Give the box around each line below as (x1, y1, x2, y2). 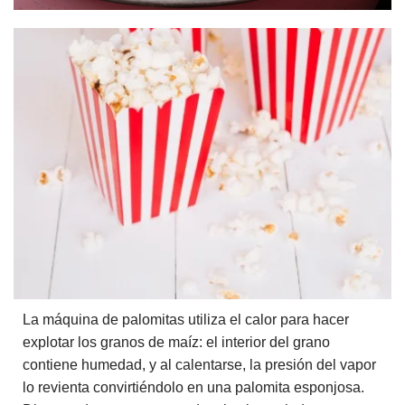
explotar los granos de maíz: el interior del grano (23, 334, 330, 350)
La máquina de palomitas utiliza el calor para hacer (23, 312, 349, 327)
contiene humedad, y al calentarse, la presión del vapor (23, 357, 376, 372)
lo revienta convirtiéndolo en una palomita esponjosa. (23, 380, 364, 395)
